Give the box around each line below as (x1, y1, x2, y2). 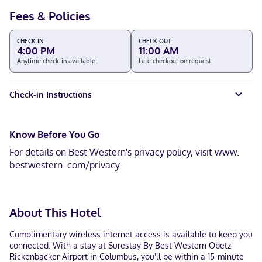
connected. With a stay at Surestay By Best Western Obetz (9, 240, 231, 250)
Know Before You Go (9, 129, 100, 140)
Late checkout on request (139, 57, 211, 65)
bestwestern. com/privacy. (9, 159, 122, 171)
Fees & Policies (9, 8, 91, 23)
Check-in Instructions (9, 89, 92, 99)
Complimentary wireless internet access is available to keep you (9, 229, 253, 239)
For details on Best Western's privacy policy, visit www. (9, 146, 239, 158)
